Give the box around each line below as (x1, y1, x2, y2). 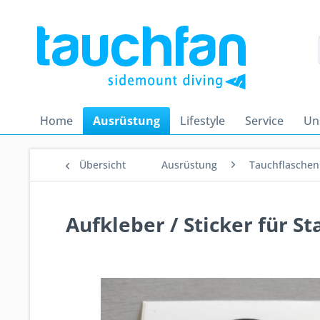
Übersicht (79, 158, 126, 171)
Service (245, 113, 284, 129)
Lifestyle (180, 113, 225, 129)
